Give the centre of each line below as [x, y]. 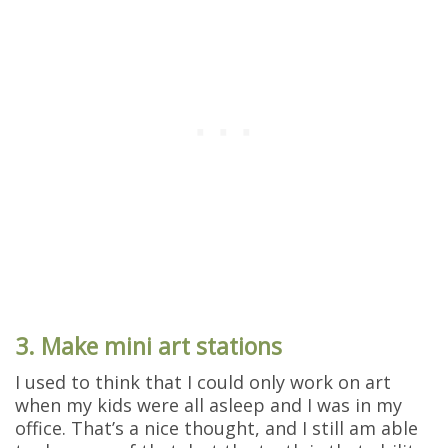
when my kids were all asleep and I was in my [208, 404]
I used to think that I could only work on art [203, 381]
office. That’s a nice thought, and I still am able [216, 427]
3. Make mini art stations [148, 345]
